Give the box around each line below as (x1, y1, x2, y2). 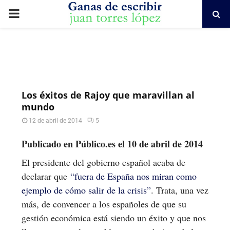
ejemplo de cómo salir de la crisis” (22, 183, 151, 196)
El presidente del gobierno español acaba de (22, 156, 185, 168)
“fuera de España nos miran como (70, 169, 197, 182)
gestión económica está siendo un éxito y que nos (22, 211, 206, 224)
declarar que (22, 169, 70, 182)
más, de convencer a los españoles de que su (22, 197, 186, 210)
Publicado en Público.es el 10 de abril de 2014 (22, 137, 203, 150)
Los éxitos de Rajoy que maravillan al (22, 89, 195, 101)
